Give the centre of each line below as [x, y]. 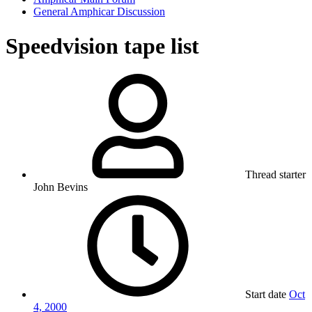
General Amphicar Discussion [99, 12]
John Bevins [61, 187]
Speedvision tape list [102, 46]
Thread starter [275, 175]
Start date [266, 295]
